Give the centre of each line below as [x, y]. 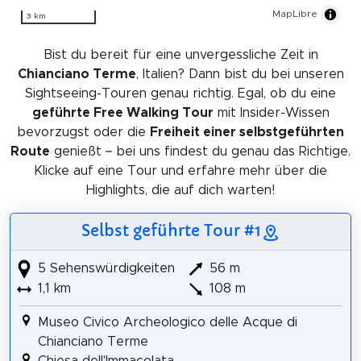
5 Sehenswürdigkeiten [104, 269]
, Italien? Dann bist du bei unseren [240, 75]
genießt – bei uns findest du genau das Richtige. [200, 152]
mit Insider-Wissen [271, 113]
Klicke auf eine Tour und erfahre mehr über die [180, 171]
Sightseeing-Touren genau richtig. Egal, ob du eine [180, 94]
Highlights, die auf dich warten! [180, 191]
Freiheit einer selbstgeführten [247, 133]
